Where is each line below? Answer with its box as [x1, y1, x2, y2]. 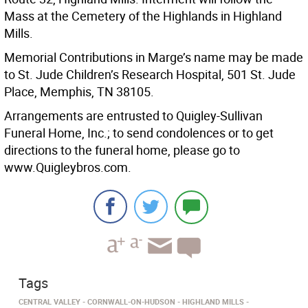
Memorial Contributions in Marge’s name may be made [4, 49, 303, 66]
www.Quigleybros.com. [4, 159, 131, 176]
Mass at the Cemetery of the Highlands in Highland [4, 8, 282, 25]
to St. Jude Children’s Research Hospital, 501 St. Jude [4, 66, 296, 83]
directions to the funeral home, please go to [4, 142, 240, 159]
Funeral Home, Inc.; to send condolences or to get [4, 124, 274, 142]
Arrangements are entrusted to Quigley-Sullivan [4, 107, 263, 124]
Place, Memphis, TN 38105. [4, 83, 154, 100]
